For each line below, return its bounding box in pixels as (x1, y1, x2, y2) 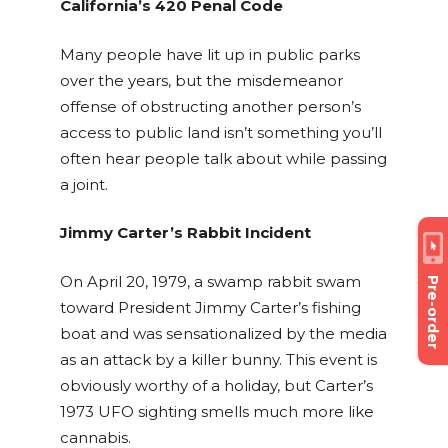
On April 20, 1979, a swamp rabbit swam (60, 271, 361, 291)
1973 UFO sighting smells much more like (60, 401, 374, 421)
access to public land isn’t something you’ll (60, 122, 382, 142)
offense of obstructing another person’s (60, 96, 361, 116)
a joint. (60, 174, 112, 194)
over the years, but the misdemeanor (60, 70, 343, 90)
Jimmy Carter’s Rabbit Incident (60, 223, 311, 243)
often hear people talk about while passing (60, 148, 387, 168)
